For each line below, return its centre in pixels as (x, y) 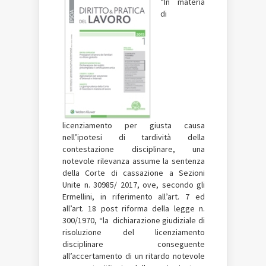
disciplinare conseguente (134, 244)
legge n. (189, 209)
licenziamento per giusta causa (134, 126)
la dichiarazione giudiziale (151, 221)
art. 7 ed (186, 197)
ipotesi (98, 137)
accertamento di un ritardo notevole (138, 256)
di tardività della (162, 137)
